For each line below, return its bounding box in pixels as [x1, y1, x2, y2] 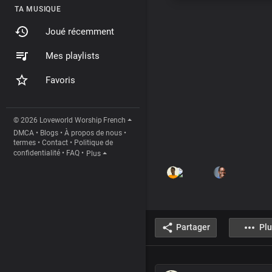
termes [13, 138, 36, 147]
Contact [42, 138, 68, 147]
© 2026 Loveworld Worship [13, 116, 102, 124]
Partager [176, 222, 210, 233]
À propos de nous [64, 129, 122, 137]
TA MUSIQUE [15, 5, 61, 13]
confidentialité [13, 149, 60, 158]
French [103, 116, 126, 124]
